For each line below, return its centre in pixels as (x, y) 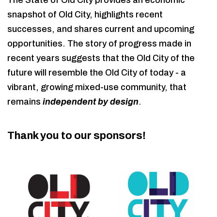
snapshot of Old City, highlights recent (85, 15)
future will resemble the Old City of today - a (97, 73)
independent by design (90, 102)
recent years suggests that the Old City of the (101, 58)
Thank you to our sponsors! (77, 136)
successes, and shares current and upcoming (101, 29)
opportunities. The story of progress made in (99, 44)
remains (24, 102)
